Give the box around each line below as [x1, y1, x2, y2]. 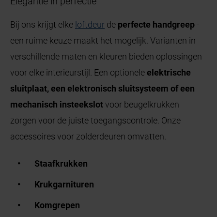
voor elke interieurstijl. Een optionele [10, 67, 145, 78]
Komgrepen [34, 200, 80, 211]
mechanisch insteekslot [10, 99, 106, 110]
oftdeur [77, 19, 105, 30]
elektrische [145, 67, 191, 78]
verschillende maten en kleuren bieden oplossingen [10, 51, 202, 62]
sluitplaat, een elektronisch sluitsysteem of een [10, 83, 195, 94]
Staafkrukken [34, 158, 88, 169]
